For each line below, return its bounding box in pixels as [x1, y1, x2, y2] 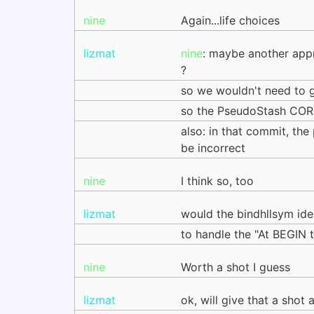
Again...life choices [181, 13, 280, 27]
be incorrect [181, 141, 245, 155]
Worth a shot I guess [181, 260, 290, 274]
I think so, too [181, 174, 254, 188]
